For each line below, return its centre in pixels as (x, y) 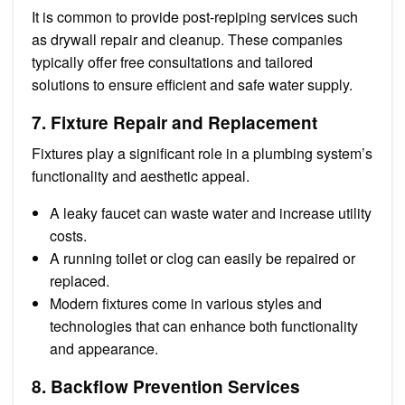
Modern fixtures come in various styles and (186, 303)
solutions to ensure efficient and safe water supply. (192, 84)
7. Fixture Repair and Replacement (174, 122)
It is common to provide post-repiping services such (195, 16)
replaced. (80, 280)
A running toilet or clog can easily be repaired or (202, 258)
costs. (68, 235)
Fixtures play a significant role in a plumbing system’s (202, 153)
